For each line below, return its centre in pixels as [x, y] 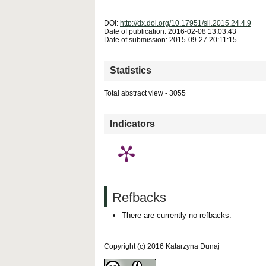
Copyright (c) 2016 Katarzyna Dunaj [162, 246]
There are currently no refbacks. [177, 215]
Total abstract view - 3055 [145, 93]
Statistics [131, 70]
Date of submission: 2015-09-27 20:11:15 [170, 39]
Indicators [132, 123]
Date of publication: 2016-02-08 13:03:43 [170, 31]
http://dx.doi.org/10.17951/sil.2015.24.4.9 [186, 23]
